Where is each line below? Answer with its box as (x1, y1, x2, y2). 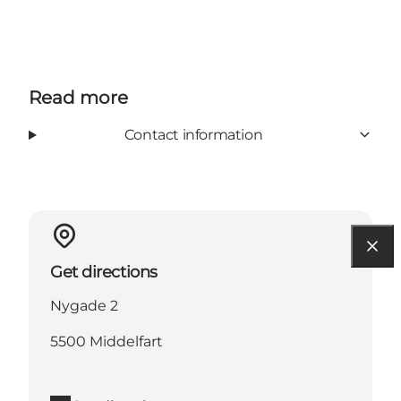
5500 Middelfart (50, 332, 163, 350)
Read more (29, 86, 128, 108)
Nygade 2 (50, 296, 118, 314)
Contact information (124, 125, 263, 143)
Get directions (50, 261, 158, 282)
